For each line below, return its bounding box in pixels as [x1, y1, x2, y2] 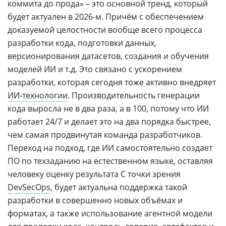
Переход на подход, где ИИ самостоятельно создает [8, 142, 212, 153]
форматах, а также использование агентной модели [8, 207, 212, 219]
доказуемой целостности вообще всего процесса [8, 24, 202, 35]
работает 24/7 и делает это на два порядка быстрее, [8, 116, 211, 127]
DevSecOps [8, 181, 50, 193]
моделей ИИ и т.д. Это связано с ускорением [8, 63, 182, 75]
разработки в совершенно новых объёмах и [8, 194, 183, 206]
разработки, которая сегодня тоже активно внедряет [8, 76, 216, 88]
